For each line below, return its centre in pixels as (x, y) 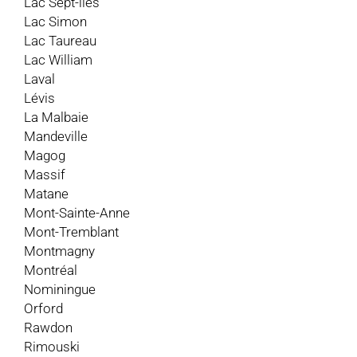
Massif (45, 174)
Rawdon (48, 327)
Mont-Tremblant (71, 231)
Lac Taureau (60, 40)
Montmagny (59, 251)
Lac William (58, 59)
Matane (46, 193)
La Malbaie (56, 117)
